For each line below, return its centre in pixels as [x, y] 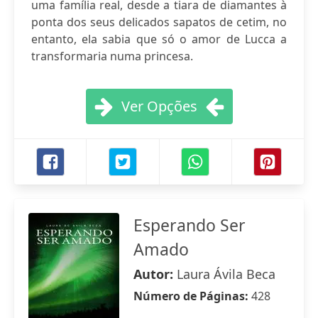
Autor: [155, 274]
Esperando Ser [190, 225]
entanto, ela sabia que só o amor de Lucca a [159, 39]
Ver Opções [159, 106]
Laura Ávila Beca [226, 274]
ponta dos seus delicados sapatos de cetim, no [159, 22]
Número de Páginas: [192, 296]
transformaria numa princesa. [112, 56]
